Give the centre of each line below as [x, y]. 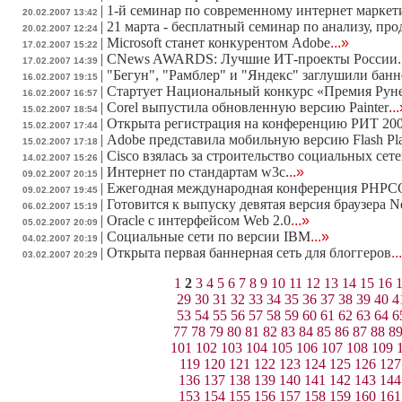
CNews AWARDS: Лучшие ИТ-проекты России [252, 59]
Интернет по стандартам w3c [196, 172]
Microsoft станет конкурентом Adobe [218, 43]
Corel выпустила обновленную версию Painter [248, 108]
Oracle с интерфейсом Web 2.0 [199, 221]
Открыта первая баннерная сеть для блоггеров [249, 253]
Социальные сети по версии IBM [209, 237]
